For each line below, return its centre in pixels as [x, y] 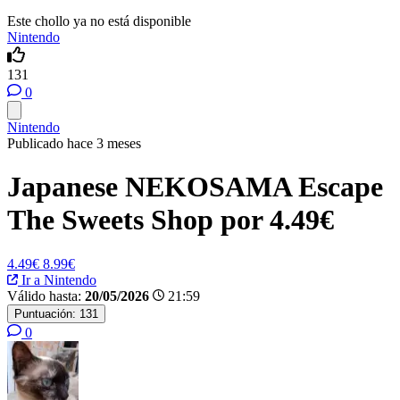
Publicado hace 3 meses [74, 143]
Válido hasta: [44, 296]
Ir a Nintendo [57, 279]
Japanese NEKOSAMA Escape [195, 187]
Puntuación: [45, 313]
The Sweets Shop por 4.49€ [171, 220]
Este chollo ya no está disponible [99, 21]
